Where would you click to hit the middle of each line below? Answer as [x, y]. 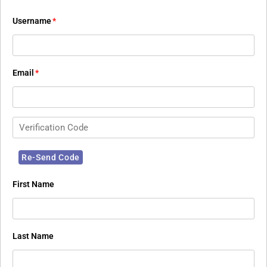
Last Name [33, 236]
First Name [33, 184]
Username [32, 21]
